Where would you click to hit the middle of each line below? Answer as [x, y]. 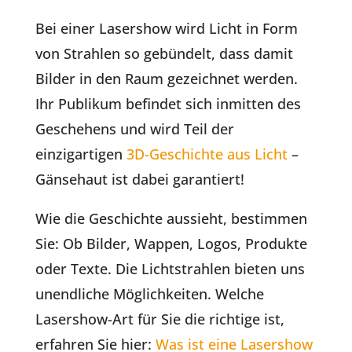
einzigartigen [81, 154]
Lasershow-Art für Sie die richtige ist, [159, 319]
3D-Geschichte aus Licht [207, 154]
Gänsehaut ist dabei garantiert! [139, 179]
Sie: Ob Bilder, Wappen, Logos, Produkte [171, 243]
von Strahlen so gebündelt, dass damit [164, 53]
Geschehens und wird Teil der [134, 128]
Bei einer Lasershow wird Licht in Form [166, 28]
